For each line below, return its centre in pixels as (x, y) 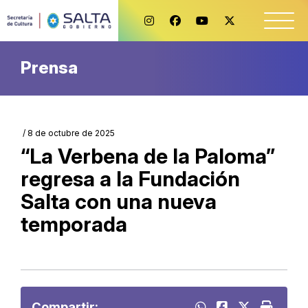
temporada (74, 224)
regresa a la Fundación (130, 179)
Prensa (49, 68)
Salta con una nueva (119, 201)
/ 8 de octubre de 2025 (68, 133)
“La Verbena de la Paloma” (148, 156)
